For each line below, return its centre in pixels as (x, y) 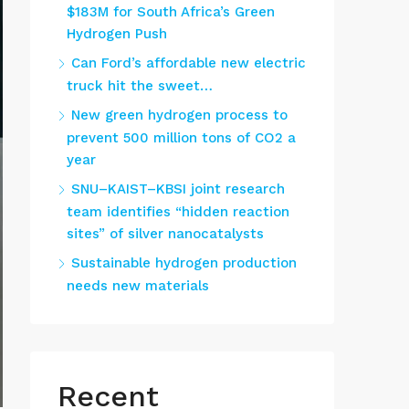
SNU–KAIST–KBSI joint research (178, 189)
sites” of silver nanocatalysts (165, 234)
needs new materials (138, 286)
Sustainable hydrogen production (184, 263)
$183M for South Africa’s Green (171, 12)
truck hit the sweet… (140, 86)
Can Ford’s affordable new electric (189, 63)
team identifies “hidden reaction (178, 212)
